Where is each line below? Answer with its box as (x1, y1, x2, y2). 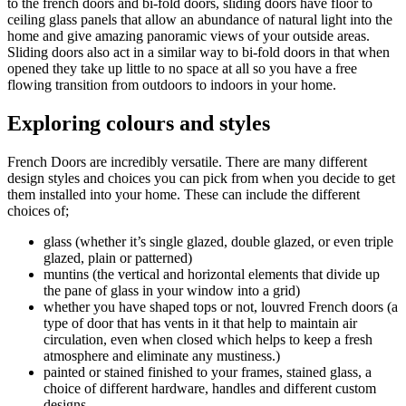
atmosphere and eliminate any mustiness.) (43, 347, 280, 363)
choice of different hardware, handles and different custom (43, 380, 376, 396)
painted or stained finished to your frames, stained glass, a (43, 363, 372, 380)
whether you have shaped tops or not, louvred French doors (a (43, 298, 398, 314)
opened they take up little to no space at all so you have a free (7, 61, 357, 77)
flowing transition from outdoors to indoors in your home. (7, 77, 336, 93)
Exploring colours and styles (7, 111, 270, 135)
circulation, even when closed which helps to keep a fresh (43, 331, 372, 347)
